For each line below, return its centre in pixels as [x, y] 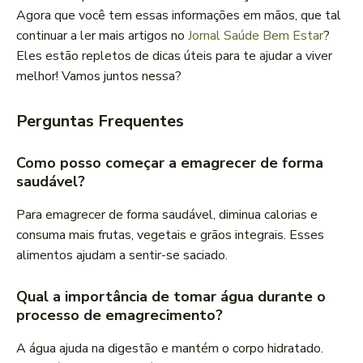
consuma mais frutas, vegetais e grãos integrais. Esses [170, 235]
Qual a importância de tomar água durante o [171, 297]
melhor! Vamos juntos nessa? [99, 77]
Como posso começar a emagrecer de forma [170, 163]
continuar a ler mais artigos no [102, 36]
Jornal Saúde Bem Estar [256, 36]
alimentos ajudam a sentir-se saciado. [122, 256]
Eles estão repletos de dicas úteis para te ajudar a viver [174, 56]
